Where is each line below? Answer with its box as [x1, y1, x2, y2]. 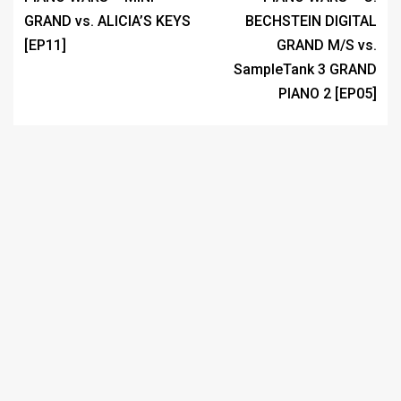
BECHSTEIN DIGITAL [245, 12, 377, 30]
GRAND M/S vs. [277, 36, 377, 54]
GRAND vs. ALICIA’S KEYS [24, 12, 191, 30]
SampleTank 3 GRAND [234, 60, 377, 78]
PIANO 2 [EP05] [278, 84, 377, 102]
